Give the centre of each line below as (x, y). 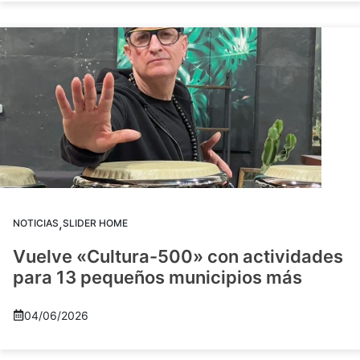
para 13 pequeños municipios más (157, 277)
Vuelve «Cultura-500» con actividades (178, 256)
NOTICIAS (36, 223)
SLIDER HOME (95, 223)
